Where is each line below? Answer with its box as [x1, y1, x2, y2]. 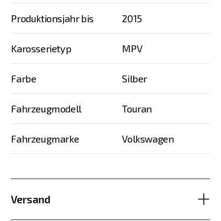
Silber [122, 72, 147, 84]
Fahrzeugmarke [11, 132, 79, 145]
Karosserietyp [11, 42, 72, 54]
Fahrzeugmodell [11, 102, 81, 114]
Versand [11, 193, 51, 206]
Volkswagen [122, 132, 174, 145]
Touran [122, 102, 152, 114]
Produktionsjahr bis [11, 12, 94, 24]
